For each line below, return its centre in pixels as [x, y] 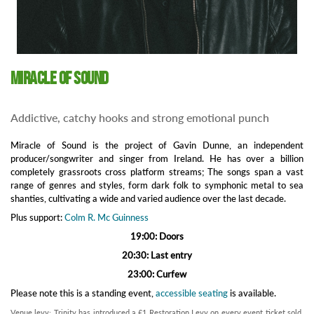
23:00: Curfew [157, 274]
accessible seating [192, 293]
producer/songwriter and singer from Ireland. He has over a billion [157, 159]
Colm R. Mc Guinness [107, 218]
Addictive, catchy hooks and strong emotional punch [140, 118]
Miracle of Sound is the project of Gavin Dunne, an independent [157, 145]
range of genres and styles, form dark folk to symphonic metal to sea [157, 185]
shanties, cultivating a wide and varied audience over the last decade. [148, 199]
